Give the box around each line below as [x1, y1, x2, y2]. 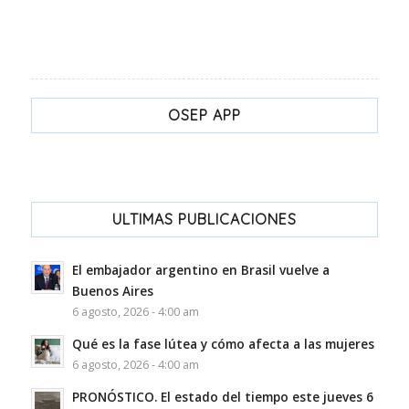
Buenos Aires [71, 282, 153, 300]
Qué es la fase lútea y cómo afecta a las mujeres [71, 335, 374, 353]
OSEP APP [167, 106, 241, 125]
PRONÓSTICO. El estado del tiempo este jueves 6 [71, 388, 373, 406]
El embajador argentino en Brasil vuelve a [71, 261, 330, 279]
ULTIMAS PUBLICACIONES [111, 210, 297, 229]
